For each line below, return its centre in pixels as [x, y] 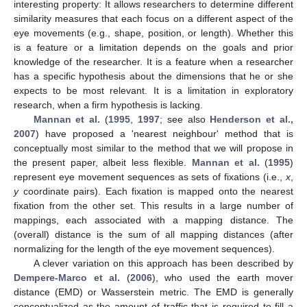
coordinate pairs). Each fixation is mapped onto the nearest [156, 191]
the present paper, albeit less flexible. [103, 162]
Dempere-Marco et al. [67, 278]
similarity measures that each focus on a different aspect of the [153, 19]
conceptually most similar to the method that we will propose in [153, 148]
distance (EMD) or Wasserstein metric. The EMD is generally [153, 292]
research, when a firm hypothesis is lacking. [108, 105]
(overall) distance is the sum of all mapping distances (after [153, 234]
